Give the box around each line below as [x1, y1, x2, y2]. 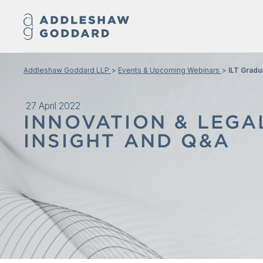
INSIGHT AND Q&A [23, 129, 230, 152]
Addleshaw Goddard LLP [23, 66, 109, 75]
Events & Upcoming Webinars [118, 66, 220, 75]
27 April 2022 [26, 100, 80, 112]
